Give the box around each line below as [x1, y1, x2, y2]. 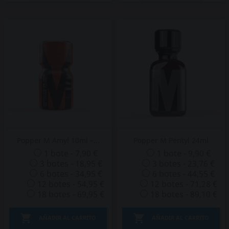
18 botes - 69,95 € [37, 189, 105, 200]
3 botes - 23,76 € [152, 158, 215, 169]
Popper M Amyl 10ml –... [16, 135, 100, 145]
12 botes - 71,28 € [150, 178, 217, 190]
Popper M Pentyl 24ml [133, 135, 209, 145]
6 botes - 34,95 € [39, 168, 102, 179]
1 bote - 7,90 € [44, 148, 98, 159]
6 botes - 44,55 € [152, 168, 215, 179]
